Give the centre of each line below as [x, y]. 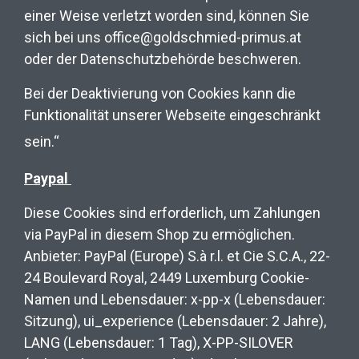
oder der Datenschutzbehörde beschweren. [164, 58]
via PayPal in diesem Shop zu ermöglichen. [159, 234]
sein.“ [43, 141]
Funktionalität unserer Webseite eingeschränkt [172, 115]
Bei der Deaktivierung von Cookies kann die [160, 93]
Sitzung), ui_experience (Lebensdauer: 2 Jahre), [175, 321]
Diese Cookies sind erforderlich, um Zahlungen [172, 212]
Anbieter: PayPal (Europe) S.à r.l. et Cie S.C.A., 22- [177, 256]
